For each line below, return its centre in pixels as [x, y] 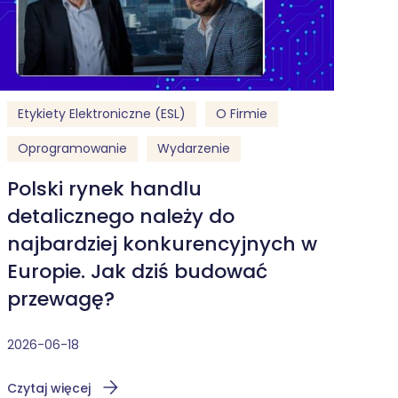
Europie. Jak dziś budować [137, 271]
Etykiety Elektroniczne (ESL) [102, 114]
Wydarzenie [194, 149]
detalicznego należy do [121, 216]
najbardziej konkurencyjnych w [162, 243]
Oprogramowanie [72, 149]
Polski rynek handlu [104, 188]
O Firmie [242, 114]
